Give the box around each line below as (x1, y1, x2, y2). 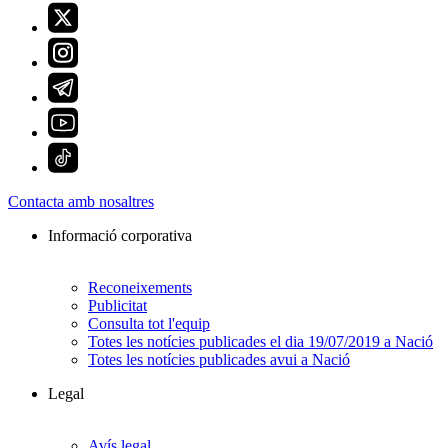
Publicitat (88, 297, 147, 315)
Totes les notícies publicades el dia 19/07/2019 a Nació (88, 333, 433, 351)
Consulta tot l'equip (88, 315, 210, 333)
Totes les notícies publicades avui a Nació (88, 351, 350, 369)
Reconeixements (88, 279, 192, 297)
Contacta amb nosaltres (8, 193, 154, 211)
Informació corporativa (48, 227, 192, 245)
